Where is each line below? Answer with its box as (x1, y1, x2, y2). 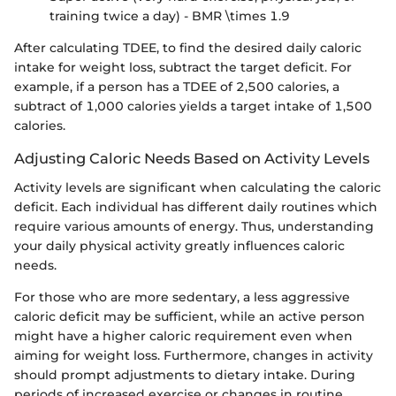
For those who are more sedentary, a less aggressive (14, 288, 350, 305)
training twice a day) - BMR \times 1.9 (49, 8, 290, 25)
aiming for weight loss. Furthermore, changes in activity (14, 346, 373, 363)
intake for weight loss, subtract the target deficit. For (14, 59, 352, 76)
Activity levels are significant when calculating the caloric (14, 179, 381, 195)
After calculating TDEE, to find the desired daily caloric (14, 40, 362, 57)
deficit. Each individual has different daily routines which (14, 198, 377, 215)
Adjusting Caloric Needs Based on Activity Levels (14, 149, 369, 168)
